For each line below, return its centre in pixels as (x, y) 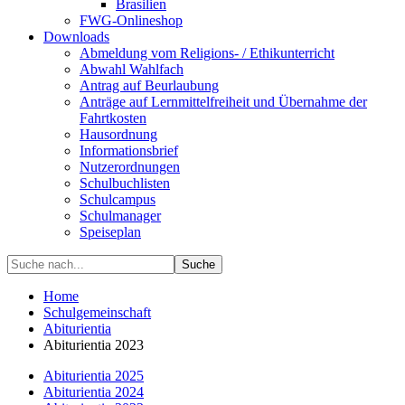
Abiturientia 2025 (94, 376)
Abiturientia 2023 (94, 345)
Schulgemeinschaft (97, 312)
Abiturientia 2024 (94, 392)
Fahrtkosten (113, 118)
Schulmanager (120, 216)
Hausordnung (118, 134)
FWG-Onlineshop (131, 20)
